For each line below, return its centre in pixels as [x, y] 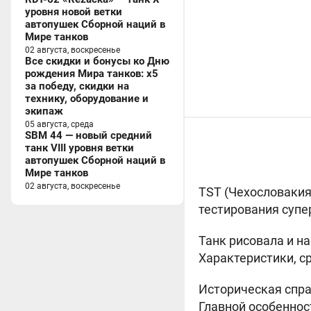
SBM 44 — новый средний [89, 135]
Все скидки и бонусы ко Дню [97, 61]
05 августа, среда [59, 124]
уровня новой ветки [74, 12]
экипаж [44, 111]
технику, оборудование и [87, 99]
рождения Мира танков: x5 [92, 74]
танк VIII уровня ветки [79, 148]
